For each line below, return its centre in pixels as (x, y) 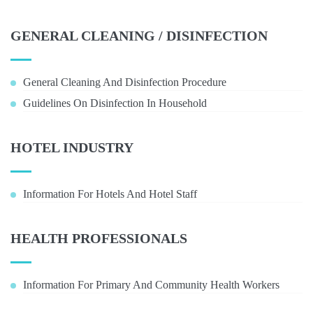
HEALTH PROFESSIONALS (99, 238)
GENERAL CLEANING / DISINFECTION (139, 36)
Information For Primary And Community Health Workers (151, 285)
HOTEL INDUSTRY (72, 147)
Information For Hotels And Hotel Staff (110, 194)
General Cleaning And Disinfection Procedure (125, 82)
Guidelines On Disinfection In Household (115, 103)
